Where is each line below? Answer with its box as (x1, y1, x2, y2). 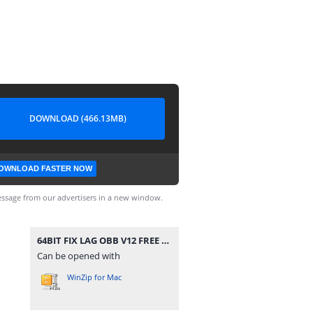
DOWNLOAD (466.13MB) (29, 112, 126, 124)
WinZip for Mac (67, 272, 122, 282)
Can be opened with (37, 249, 120, 262)
